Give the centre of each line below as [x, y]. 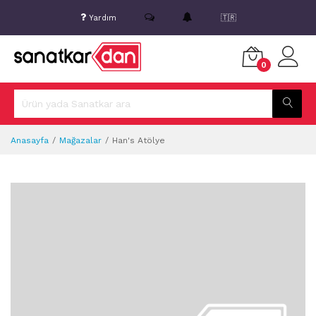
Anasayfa [30, 140]
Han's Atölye [139, 140]
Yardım [102, 18]
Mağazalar [80, 140]
